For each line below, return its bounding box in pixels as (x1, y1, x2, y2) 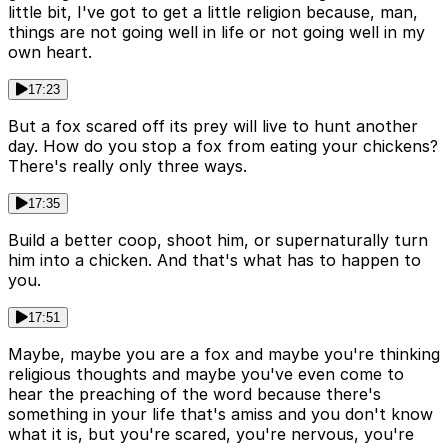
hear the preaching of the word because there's (8, 384, 381, 405)
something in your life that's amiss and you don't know (8, 404, 433, 425)
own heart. (8, 42, 92, 63)
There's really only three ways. (8, 156, 247, 177)
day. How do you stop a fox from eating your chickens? (8, 136, 438, 157)
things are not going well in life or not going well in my (8, 22, 425, 43)
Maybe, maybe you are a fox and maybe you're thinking (8, 344, 440, 365)
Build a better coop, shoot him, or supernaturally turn (8, 230, 428, 251)
